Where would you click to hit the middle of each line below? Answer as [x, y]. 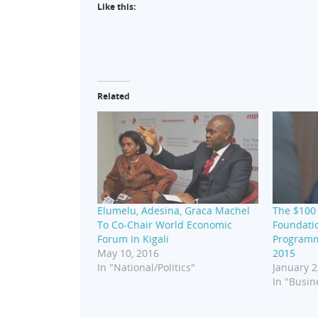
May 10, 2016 [128, 253]
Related [114, 96]
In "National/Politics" [146, 267]
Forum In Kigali [133, 238]
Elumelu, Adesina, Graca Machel [174, 210]
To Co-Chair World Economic [165, 224]
